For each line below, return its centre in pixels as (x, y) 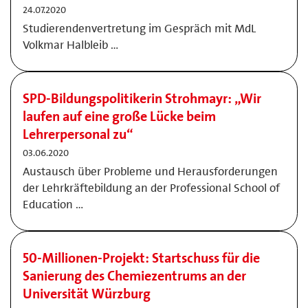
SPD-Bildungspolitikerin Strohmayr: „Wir (142, 98)
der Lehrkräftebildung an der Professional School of (151, 188)
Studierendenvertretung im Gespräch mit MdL (139, 28)
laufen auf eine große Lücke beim (119, 116)
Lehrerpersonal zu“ (78, 134)
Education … (53, 204)
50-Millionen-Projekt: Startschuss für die (141, 258)
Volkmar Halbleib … (70, 45)
